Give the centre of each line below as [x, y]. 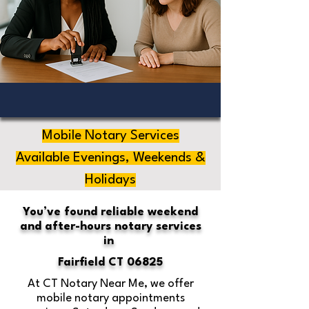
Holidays [110, 180]
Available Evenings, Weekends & [110, 158]
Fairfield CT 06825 [110, 262]
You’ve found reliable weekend [110, 212]
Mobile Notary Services [110, 136]
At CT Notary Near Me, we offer [110, 284]
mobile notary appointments [110, 298]
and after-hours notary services [110, 227]
